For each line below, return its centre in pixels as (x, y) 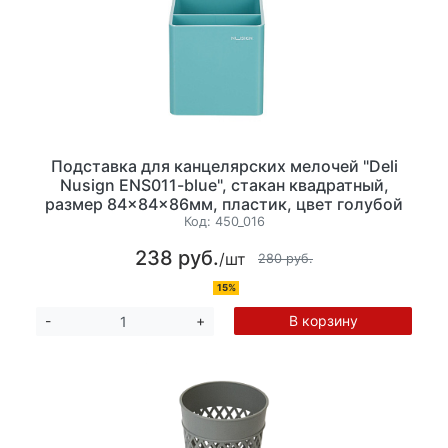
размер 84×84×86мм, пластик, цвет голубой (224, 203)
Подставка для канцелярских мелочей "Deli (224, 165)
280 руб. (285, 258)
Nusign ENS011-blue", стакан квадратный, (224, 184)
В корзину (323, 321)
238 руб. (177, 258)
